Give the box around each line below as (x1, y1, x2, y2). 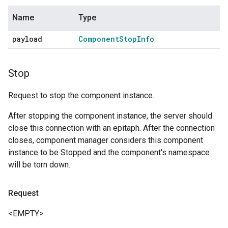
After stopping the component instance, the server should (8, 111, 212, 121)
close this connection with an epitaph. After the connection (8, 123, 215, 133)
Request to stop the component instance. (8, 91, 154, 101)
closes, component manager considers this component (8, 135, 203, 146)
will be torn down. (8, 160, 70, 170)
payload (12, 34, 42, 44)
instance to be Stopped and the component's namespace (8, 148, 210, 158)
